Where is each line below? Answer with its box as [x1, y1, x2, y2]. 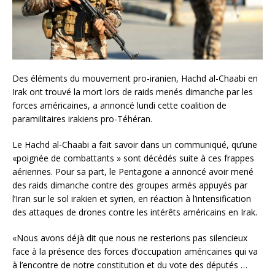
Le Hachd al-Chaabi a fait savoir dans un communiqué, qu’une [12, 139, 257, 151]
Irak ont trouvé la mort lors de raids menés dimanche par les [12, 86, 253, 98]
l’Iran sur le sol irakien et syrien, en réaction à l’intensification [12, 193, 251, 205]
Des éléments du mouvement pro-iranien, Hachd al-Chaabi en [12, 72, 258, 85]
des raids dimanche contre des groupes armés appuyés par [12, 179, 247, 192]
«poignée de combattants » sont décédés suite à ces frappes [12, 152, 254, 165]
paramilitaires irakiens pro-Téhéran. [12, 113, 152, 125]
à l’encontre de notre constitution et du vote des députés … [12, 259, 247, 271]
